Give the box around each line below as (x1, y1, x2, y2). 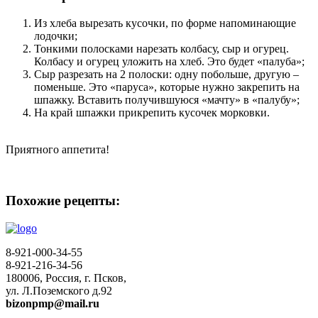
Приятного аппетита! (6, 143, 115, 155)
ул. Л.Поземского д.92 (6, 285, 112, 297)
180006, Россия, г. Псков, (6, 272, 126, 285)
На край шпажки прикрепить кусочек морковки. (34, 106, 273, 119)
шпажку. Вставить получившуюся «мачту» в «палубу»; (34, 93, 302, 106)
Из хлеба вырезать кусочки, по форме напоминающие (34, 16, 296, 29)
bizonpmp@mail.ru (6, 297, 99, 310)
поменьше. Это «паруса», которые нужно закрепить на (34, 80, 300, 93)
